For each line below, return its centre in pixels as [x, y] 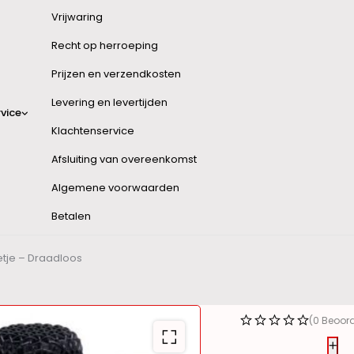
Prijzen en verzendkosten [116, 74]
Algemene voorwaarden [115, 188]
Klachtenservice [93, 131]
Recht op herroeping [105, 45]
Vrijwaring [77, 17]
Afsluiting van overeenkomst [124, 159]
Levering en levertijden [109, 102]
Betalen [71, 216]
